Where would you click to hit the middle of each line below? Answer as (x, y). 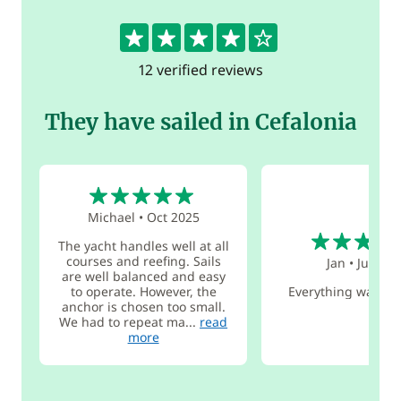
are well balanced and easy (143, 276)
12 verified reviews (200, 70)
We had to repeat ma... (130, 321)
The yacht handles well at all (143, 245)
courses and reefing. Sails (143, 260)
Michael (111, 217)
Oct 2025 (173, 217)
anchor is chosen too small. (143, 306)
